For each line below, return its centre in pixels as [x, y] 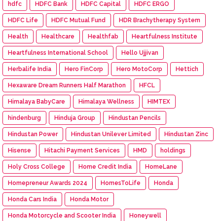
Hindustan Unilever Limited [111, 134]
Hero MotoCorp [139, 69]
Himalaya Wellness [106, 101]
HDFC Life [23, 20]
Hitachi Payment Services [82, 150]
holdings [173, 150]
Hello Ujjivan [140, 53]
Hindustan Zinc [186, 134]
